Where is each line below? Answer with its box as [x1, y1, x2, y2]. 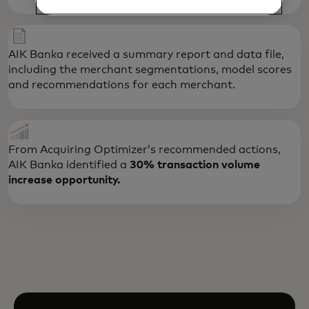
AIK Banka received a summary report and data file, [8, 49, 284, 61]
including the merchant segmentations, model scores [8, 64, 292, 76]
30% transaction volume [130, 159, 260, 171]
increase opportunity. [8, 175, 120, 186]
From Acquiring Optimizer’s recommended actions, [8, 144, 281, 156]
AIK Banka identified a [8, 159, 130, 171]
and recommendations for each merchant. [8, 79, 235, 91]
